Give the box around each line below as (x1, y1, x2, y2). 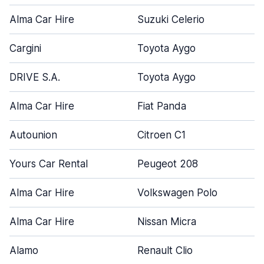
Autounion (9, 129, 57, 141)
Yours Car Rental (9, 158, 88, 170)
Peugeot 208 (137, 158, 198, 170)
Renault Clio (137, 245, 193, 256)
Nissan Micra (137, 216, 196, 227)
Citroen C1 (137, 129, 186, 141)
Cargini (9, 42, 41, 54)
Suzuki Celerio (137, 14, 204, 25)
